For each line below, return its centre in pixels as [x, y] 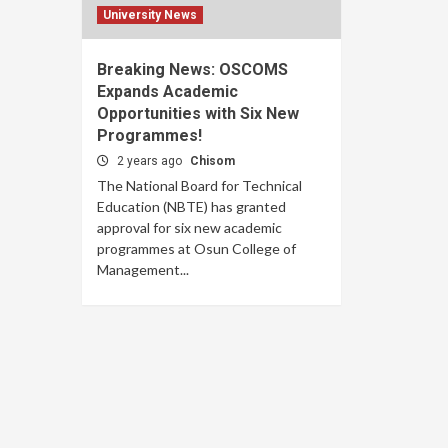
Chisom [212, 161]
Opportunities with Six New [198, 113]
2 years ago [151, 161]
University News [150, 15]
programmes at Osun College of [196, 248]
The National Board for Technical [199, 185]
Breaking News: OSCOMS [192, 69]
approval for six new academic [189, 227]
